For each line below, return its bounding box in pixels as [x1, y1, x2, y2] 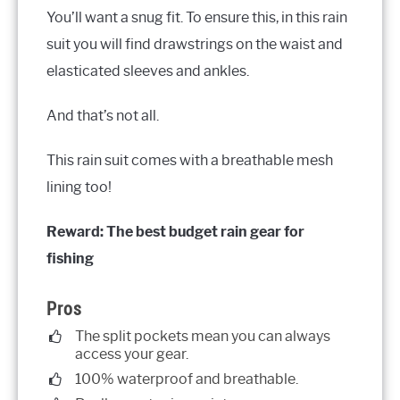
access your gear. [75, 346, 188, 363]
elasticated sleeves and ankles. [46, 62, 249, 79]
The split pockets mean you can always [75, 328, 330, 346]
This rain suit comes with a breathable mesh [46, 151, 333, 169]
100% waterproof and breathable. [75, 371, 298, 388]
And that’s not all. [46, 106, 159, 124]
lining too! [46, 178, 112, 196]
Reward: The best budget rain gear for [46, 222, 304, 240]
